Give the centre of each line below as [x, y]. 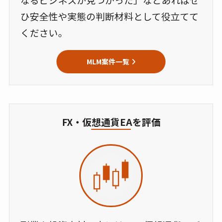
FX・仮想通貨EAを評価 [111, 121]
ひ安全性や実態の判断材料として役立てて [110, 16]
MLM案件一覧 [108, 61]
